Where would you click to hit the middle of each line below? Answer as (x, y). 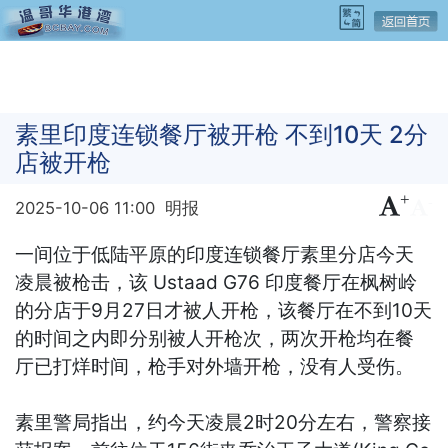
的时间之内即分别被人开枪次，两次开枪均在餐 (215, 338)
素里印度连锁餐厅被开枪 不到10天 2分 (222, 134)
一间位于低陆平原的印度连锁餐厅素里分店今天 (215, 254)
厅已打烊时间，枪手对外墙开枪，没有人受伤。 (215, 366)
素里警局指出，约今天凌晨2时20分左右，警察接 (223, 422)
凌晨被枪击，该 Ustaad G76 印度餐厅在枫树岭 (216, 282)
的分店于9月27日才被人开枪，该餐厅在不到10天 (224, 310)
